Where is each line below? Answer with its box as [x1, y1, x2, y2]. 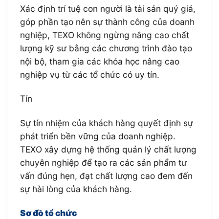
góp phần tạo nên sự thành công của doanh [20, 16, 195, 27]
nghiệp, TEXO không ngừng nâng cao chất [20, 29, 189, 40]
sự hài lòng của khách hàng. [20, 183, 132, 194]
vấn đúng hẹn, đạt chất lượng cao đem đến [20, 170, 193, 181]
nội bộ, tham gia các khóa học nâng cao [20, 56, 179, 66]
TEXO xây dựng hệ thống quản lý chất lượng [20, 144, 197, 154]
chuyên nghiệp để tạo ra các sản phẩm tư [20, 157, 187, 168]
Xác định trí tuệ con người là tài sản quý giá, [20, 3, 196, 14]
